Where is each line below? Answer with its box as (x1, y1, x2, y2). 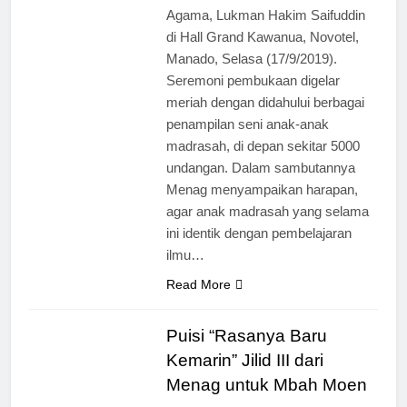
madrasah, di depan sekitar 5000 (165, 137, 360, 154)
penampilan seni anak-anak (165, 115, 329, 132)
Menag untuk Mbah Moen (165, 374, 367, 394)
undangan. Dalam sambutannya (165, 159, 355, 175)
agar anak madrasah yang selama (165, 203, 369, 219)
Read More (165, 276, 231, 292)
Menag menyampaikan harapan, (165, 181, 358, 197)
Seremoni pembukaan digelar (165, 72, 340, 88)
